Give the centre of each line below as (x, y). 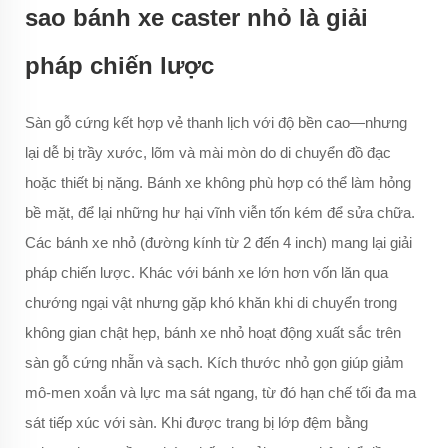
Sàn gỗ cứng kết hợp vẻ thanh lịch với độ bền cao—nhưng (216, 123)
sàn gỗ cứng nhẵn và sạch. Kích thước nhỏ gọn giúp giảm (214, 363)
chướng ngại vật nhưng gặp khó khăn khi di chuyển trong (211, 303)
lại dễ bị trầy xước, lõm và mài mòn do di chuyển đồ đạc (208, 153)
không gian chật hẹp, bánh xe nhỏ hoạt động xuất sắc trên (213, 333)
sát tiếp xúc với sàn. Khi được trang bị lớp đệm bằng (196, 423)
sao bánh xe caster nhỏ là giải (196, 18)
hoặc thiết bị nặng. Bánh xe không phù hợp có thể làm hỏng (218, 183)
